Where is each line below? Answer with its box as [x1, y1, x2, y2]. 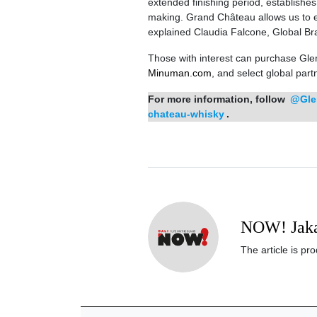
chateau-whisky [147, 108, 224, 120]
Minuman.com [147, 67, 212, 79]
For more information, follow [147, 93, 288, 105]
